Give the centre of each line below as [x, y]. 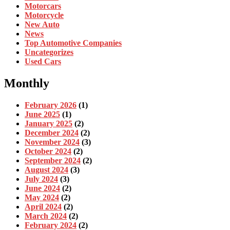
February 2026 [51, 105]
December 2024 [52, 133]
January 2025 [49, 124]
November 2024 [52, 142]
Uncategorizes [49, 52]
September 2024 [53, 161]
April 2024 [43, 207]
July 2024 [41, 179]
